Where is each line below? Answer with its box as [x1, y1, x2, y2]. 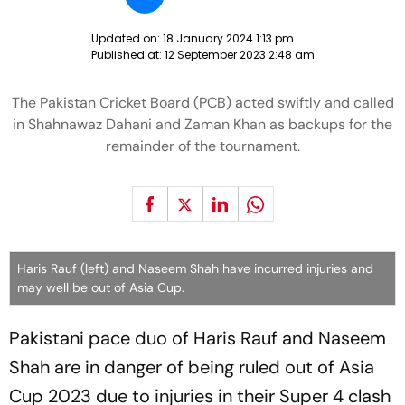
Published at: [90, 47, 165, 62]
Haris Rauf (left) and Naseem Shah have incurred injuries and [17, 260, 373, 277]
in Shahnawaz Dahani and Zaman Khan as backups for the [13, 115, 392, 134]
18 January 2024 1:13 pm [162, 31, 294, 46]
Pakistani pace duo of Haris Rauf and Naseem [9, 326, 386, 350]
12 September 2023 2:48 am [164, 47, 315, 62]
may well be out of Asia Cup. [17, 279, 184, 296]
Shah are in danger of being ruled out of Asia [9, 355, 374, 379]
